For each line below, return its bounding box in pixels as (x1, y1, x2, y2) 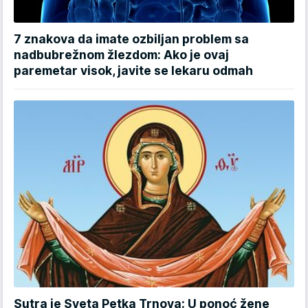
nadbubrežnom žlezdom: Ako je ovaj (14, 47, 229, 62)
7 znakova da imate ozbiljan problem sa (14, 31, 249, 46)
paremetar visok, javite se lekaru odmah (14, 63, 253, 78)
